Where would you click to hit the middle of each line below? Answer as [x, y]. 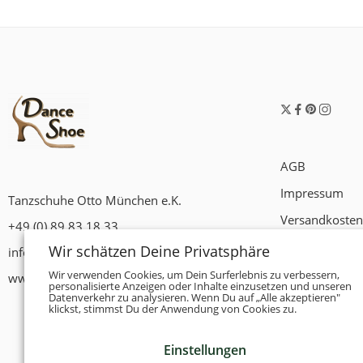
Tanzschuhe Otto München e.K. [95, 201]
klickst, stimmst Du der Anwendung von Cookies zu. [173, 309]
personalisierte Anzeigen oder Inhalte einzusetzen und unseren [200, 286]
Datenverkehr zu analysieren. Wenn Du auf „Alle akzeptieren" [194, 298]
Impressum [312, 193]
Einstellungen [205, 350]
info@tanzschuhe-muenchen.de [96, 252]
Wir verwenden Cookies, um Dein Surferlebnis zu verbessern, [194, 275]
